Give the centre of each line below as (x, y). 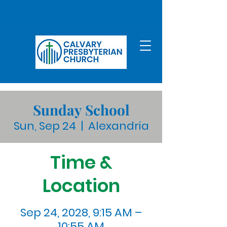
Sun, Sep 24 (45, 126)
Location (81, 186)
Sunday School (81, 110)
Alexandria (118, 126)
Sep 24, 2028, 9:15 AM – (81, 213)
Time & (81, 162)
